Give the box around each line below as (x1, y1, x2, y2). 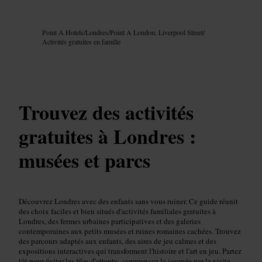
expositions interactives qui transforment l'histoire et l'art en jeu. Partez (19, 245, 242, 256)
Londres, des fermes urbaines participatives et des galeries (19, 215, 201, 226)
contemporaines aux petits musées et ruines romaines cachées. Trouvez (19, 225, 241, 236)
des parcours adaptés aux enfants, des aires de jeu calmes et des (19, 235, 216, 246)
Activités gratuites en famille (42, 37, 120, 47)
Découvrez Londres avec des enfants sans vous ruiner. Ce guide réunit (19, 195, 238, 206)
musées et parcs (19, 145, 150, 175)
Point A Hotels (42, 27, 84, 37)
